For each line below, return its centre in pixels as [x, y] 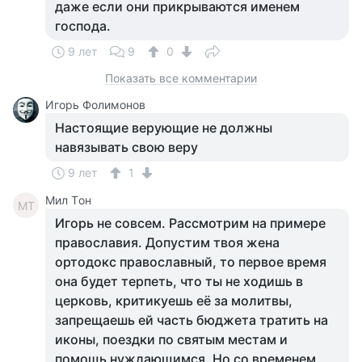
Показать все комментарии [181, 78]
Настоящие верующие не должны [164, 128]
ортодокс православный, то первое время [191, 262]
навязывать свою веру [126, 147]
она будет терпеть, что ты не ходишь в [179, 281]
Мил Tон [68, 200]
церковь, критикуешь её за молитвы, [174, 301]
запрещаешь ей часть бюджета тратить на [192, 320]
